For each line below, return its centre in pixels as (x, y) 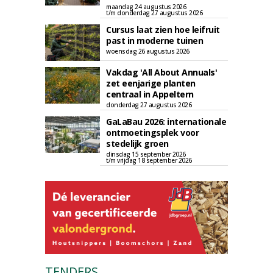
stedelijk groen (137, 144)
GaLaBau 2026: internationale (166, 122)
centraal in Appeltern (150, 94)
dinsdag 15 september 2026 (146, 154)
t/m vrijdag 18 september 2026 (149, 160)
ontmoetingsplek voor (152, 133)
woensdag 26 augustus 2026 (148, 51)
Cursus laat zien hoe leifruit (163, 30)
